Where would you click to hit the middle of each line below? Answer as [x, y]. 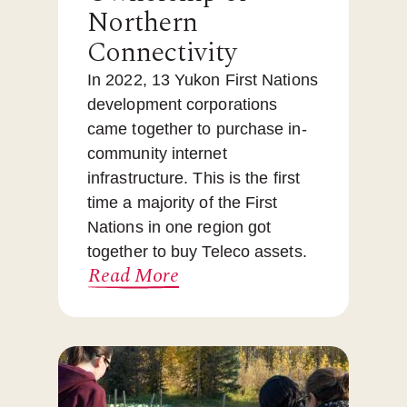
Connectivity [162, 53]
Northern [143, 23]
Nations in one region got [179, 228]
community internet [157, 154]
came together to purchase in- [197, 129]
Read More [134, 276]
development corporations [183, 105]
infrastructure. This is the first [194, 179]
